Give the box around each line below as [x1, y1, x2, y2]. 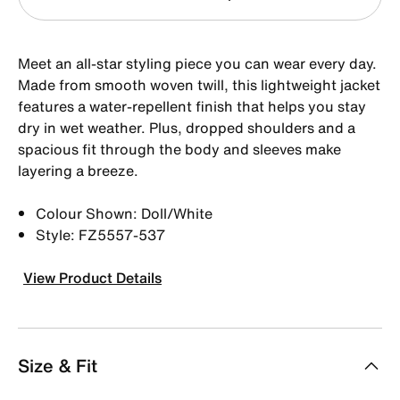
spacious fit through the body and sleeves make [18, 137, 341, 160]
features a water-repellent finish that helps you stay [18, 95, 366, 117]
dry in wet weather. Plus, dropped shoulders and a [18, 116, 355, 138]
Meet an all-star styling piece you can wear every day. [18, 52, 377, 74]
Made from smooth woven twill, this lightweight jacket [18, 73, 380, 96]
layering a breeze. [18, 159, 138, 181]
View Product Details [23, 266, 162, 288]
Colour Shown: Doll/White [36, 202, 212, 224]
